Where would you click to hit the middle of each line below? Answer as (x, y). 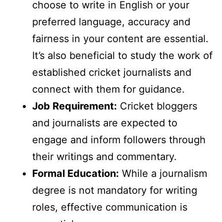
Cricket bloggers (157, 106)
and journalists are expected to (105, 123)
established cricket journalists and (112, 73)
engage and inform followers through (119, 140)
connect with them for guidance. (109, 89)
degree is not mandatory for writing (115, 191)
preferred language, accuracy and (111, 22)
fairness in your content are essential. (120, 39)
